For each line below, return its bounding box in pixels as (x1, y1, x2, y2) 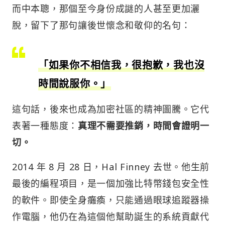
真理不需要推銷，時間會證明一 (77, 119, 209, 132)
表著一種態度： (12, 119, 78, 132)
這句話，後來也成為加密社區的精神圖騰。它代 (12, 102, 209, 115)
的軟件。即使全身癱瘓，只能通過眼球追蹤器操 (12, 193, 209, 206)
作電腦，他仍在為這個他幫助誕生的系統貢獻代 (12, 210, 209, 222)
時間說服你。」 (38, 76, 111, 90)
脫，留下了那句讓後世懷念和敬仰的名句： (12, 19, 191, 31)
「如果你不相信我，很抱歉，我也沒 (38, 58, 205, 72)
